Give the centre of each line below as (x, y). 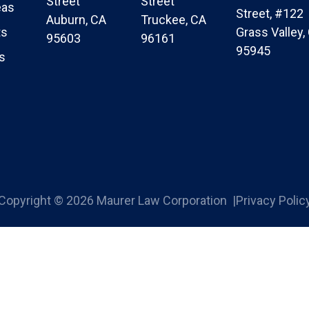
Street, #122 (269, 14)
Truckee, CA (174, 20)
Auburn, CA (77, 20)
